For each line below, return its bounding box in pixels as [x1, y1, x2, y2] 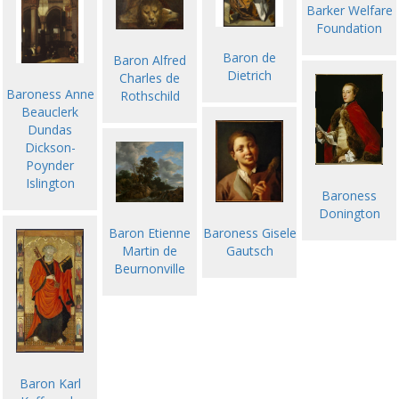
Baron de [223, 48, 276, 66]
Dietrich [227, 66, 272, 84]
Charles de [119, 69, 180, 86]
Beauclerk [21, 103, 78, 120]
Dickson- [24, 139, 76, 156]
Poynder [26, 157, 74, 174]
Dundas [28, 121, 72, 138]
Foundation [316, 19, 382, 37]
